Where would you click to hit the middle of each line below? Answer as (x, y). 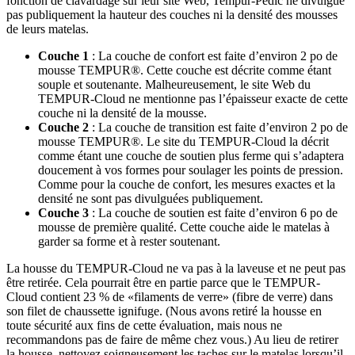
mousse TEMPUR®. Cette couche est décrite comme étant (185, 71)
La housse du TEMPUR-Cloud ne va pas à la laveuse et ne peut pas (176, 269)
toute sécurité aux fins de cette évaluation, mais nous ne (144, 326)
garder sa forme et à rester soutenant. (129, 242)
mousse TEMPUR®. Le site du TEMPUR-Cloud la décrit (183, 142)
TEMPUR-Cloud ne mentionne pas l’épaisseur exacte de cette (193, 99)
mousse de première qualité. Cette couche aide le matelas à (184, 227)
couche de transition (165, 128)
